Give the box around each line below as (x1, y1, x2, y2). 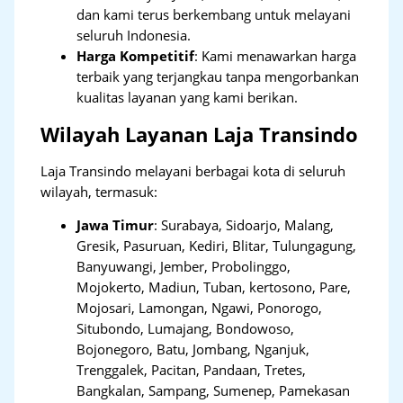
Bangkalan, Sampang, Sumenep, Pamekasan (76, 381, 351, 400)
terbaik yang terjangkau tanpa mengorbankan (76, 67, 360, 85)
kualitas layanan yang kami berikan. (76, 87, 299, 106)
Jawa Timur (76, 216, 155, 235)
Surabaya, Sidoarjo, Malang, (161, 216, 335, 235)
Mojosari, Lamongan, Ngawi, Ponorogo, (76, 299, 323, 318)
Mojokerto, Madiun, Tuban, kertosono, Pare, (76, 278, 352, 297)
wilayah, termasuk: (40, 182, 158, 201)
